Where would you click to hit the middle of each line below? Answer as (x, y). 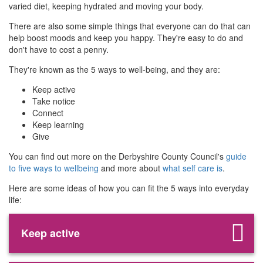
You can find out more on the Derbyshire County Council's (117, 156)
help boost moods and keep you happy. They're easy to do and (126, 38)
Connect (48, 113)
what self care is (193, 168)
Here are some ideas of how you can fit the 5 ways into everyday (129, 188)
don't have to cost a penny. (59, 50)
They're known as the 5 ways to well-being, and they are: (114, 70)
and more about (131, 168)
